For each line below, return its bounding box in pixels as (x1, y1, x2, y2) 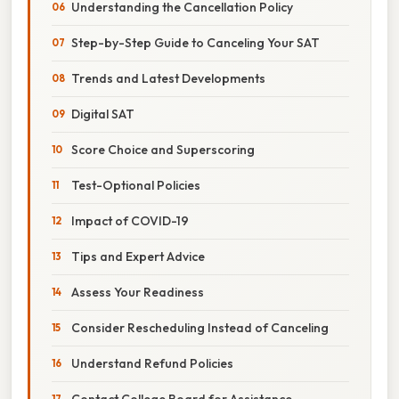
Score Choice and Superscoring (71, 141, 255, 158)
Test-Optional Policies (71, 176, 200, 193)
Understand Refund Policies (71, 354, 233, 371)
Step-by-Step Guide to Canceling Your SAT (71, 34, 320, 51)
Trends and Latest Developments (71, 69, 265, 86)
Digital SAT (71, 105, 134, 122)
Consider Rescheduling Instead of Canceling (71, 319, 329, 336)
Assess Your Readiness (71, 283, 204, 300)
